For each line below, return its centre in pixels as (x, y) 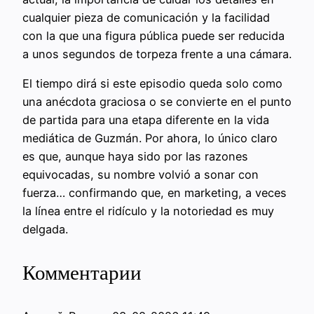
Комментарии (82, 273)
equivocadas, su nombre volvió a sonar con (141, 175)
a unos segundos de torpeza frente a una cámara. (157, 54)
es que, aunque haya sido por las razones (135, 157)
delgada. (45, 230)
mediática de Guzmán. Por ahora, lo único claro (150, 138)
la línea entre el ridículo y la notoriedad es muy (148, 211)
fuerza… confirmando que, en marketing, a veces (155, 193)
